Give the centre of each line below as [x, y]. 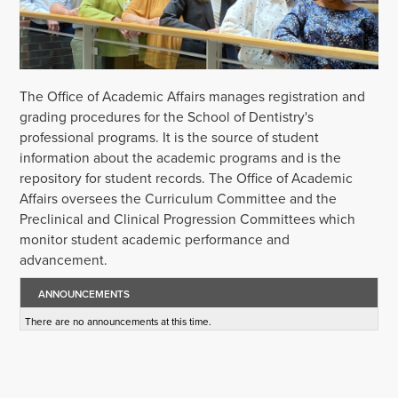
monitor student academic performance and [155, 239]
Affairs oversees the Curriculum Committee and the [179, 198]
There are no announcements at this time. [119, 321]
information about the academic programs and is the [181, 157]
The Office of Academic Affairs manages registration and [193, 96]
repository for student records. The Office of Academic [187, 178]
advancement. [64, 259]
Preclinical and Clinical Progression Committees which [188, 219]
